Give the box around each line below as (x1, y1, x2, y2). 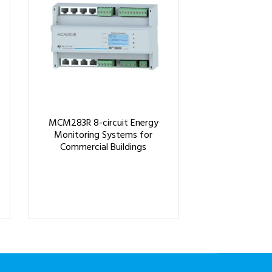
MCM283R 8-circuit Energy (48, 115, 158, 132)
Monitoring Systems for (54, 127, 153, 144)
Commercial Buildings (60, 140, 147, 156)
